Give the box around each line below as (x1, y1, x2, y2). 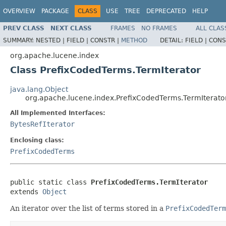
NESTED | (36, 36, 67, 44)
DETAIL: (160, 36, 185, 44)
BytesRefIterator (10, 120, 75, 128)
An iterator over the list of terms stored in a (10, 204, 165, 212)
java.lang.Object (10, 85, 68, 93)
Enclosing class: (10, 136, 64, 144)
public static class (10, 178, 91, 186)
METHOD (121, 36, 147, 44)
